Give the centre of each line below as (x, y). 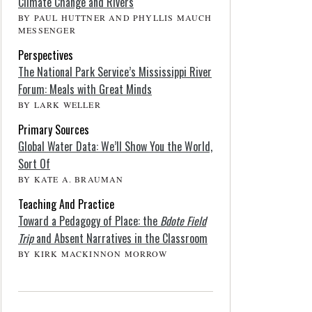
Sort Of (34, 164)
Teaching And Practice (66, 204)
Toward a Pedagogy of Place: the (89, 221)
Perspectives (46, 55)
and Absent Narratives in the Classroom (120, 238)
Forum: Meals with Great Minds (85, 89)
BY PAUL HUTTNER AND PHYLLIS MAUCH (115, 17)
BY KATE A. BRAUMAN (71, 179)
